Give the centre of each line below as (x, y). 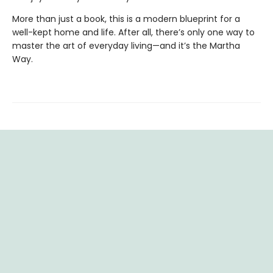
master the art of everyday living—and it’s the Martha (126, 46)
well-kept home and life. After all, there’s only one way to (133, 33)
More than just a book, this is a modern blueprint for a (126, 19)
